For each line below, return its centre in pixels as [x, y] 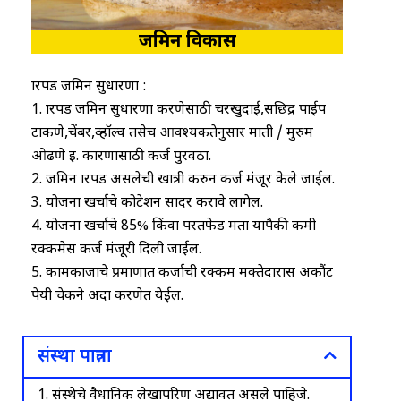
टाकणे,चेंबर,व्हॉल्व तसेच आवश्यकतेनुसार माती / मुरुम [172, 133]
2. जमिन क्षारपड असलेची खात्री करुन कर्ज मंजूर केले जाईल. [183, 180]
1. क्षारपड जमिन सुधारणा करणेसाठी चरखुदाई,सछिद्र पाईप [179, 110]
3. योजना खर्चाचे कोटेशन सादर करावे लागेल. [147, 203]
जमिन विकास [187, 42]
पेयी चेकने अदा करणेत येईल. [107, 296]
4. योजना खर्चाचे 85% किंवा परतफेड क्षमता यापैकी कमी [174, 226]
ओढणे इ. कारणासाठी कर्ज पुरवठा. [121, 157]
